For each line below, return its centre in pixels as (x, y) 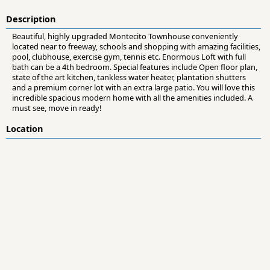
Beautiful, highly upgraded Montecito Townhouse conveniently (125, 36)
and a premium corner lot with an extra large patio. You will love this (133, 87)
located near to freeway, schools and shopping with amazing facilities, (136, 46)
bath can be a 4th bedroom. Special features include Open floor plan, (135, 67)
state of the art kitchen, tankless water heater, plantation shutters (129, 77)
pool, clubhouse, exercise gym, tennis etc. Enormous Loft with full (129, 56)
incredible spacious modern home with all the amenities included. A (132, 97)
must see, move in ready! (57, 108)
